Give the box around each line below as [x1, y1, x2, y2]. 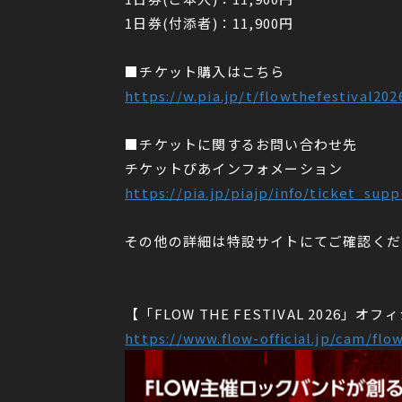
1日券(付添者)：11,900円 [125, 13, 294, 33]
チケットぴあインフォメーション [125, 159, 344, 179]
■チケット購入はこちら [125, 62, 285, 82]
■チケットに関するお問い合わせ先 [125, 135, 358, 154]
